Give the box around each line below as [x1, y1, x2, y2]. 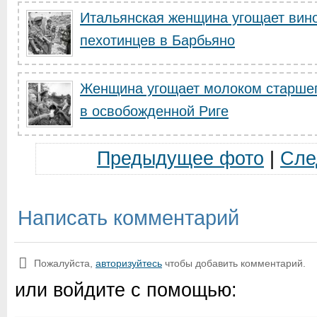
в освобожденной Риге [80, 103, 229, 119]
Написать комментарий [18, 207, 239, 229]
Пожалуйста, [34, 258, 96, 269]
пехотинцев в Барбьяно [80, 33, 235, 48]
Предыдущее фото [96, 148, 264, 169]
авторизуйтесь [96, 258, 162, 269]
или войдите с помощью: [15, 279, 237, 301]
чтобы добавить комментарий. [162, 258, 306, 269]
